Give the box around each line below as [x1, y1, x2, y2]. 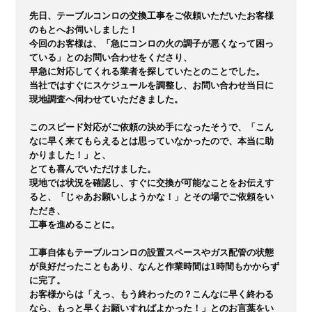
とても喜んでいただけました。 [29, 163, 157, 174]
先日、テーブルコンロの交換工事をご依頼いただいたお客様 [29, 10, 274, 21]
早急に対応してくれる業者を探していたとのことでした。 [29, 65, 265, 77]
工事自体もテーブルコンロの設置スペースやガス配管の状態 [29, 247, 274, 258]
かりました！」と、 [29, 149, 111, 160]
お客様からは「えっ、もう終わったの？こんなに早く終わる [29, 288, 274, 299]
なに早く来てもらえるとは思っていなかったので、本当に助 [29, 135, 274, 146]
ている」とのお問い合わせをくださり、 [29, 52, 193, 63]
